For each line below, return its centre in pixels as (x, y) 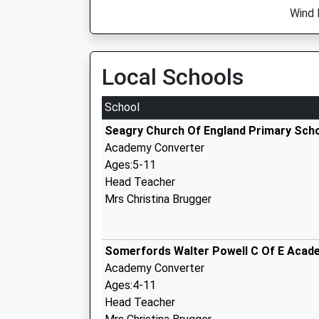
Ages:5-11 (130, 165)
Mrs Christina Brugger (158, 199)
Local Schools (173, 77)
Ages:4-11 (130, 285)
